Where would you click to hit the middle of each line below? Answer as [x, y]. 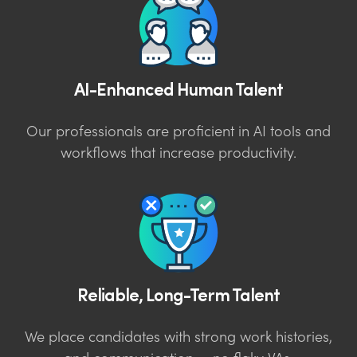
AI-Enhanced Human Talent [178, 88]
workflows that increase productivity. [178, 154]
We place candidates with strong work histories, [178, 338]
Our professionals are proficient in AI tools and [178, 132]
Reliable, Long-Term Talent [178, 294]
